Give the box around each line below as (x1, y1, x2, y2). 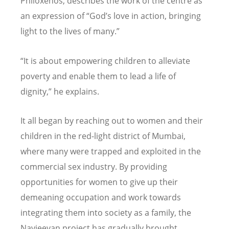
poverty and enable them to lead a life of (20, 70, 176, 82)
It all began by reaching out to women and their (20, 114, 203, 126)
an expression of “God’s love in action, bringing (20, 10, 201, 22)
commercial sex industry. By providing (20, 161, 167, 172)
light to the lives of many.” (20, 26, 122, 37)
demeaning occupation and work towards (20, 191, 181, 203)
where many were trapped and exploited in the (20, 145, 201, 157)
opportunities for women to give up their (20, 176, 178, 188)
